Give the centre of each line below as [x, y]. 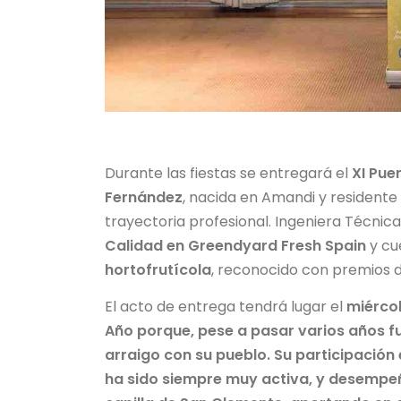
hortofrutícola [158, 269]
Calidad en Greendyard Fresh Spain [235, 245]
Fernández [144, 197]
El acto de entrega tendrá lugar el [226, 306]
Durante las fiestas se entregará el [228, 173]
